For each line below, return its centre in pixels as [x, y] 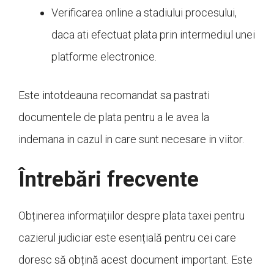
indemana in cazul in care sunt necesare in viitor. [131, 139]
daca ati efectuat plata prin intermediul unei [153, 35]
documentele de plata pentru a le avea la [114, 117]
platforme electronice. [104, 57]
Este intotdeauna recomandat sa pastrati [114, 95]
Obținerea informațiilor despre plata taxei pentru [131, 216]
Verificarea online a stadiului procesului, [144, 13]
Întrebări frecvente [109, 180]
